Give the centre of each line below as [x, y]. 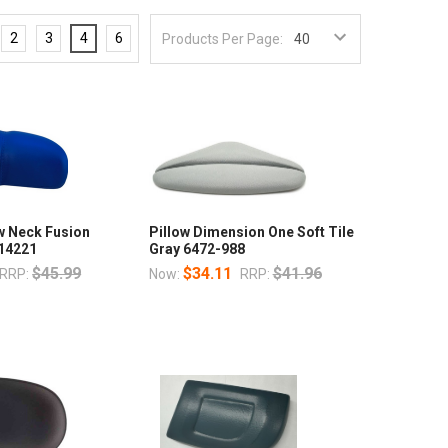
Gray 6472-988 [196, 248]
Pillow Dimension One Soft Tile [251, 231]
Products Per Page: [223, 38]
